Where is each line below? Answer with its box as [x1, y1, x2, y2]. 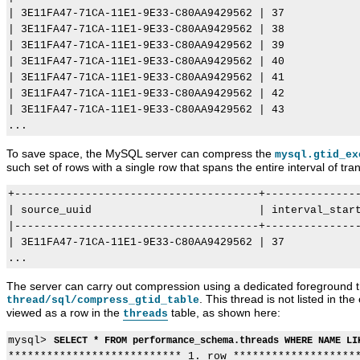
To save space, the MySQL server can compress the [6, 147, 275, 161]
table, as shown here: [168, 306, 280, 320]
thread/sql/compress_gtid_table [6, 294, 199, 307]
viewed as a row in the [6, 306, 123, 320]
